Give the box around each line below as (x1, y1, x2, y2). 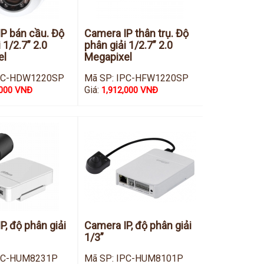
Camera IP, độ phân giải (84, 219, 192, 232)
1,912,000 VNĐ (101, 85, 158, 95)
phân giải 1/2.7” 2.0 (84, 39, 173, 51)
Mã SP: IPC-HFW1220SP (84, 72, 189, 84)
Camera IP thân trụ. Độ (84, 27, 189, 39)
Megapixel (84, 51, 132, 63)
